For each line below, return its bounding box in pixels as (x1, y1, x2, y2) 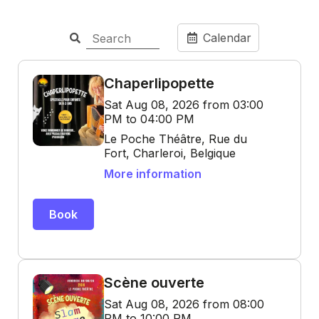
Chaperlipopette (104, 75, 214, 92)
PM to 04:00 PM (104, 112, 194, 126)
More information (104, 167, 202, 181)
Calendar (199, 30, 251, 45)
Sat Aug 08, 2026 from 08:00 (104, 297, 264, 311)
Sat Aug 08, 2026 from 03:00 (104, 98, 263, 112)
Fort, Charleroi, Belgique (104, 146, 236, 160)
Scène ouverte (104, 274, 204, 291)
